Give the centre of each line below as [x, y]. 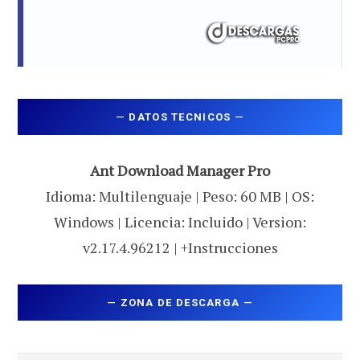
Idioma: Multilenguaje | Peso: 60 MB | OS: [180, 196]
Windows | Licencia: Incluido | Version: [180, 222]
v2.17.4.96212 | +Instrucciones [180, 248]
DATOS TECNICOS [180, 117]
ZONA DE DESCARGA [180, 302]
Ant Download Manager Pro [180, 171]
